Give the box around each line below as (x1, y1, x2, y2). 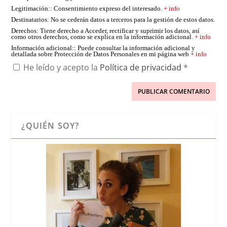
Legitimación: (11, 5, 51, 12)
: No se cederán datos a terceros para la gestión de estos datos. (47, 16, 215, 23)
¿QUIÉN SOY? (21, 120, 80, 131)
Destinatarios (11, 16, 48, 23)
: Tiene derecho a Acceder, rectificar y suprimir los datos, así (36, 27, 200, 34)
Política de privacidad (100, 62, 184, 73)
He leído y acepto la (23, 62, 100, 73)
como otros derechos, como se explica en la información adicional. (11, 33, 195, 41)
